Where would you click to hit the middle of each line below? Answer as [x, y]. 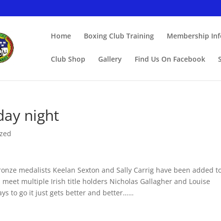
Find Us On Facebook [170, 59]
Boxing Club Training [119, 36]
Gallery [110, 59]
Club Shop [68, 59]
